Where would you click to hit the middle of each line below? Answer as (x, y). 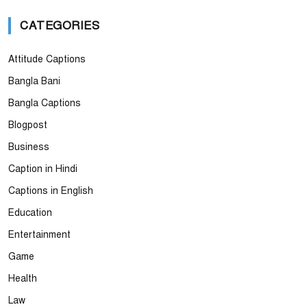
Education (30, 213)
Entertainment (39, 235)
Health (23, 279)
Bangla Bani (34, 81)
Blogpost (28, 125)
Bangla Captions (45, 103)
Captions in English (51, 191)
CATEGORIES (60, 26)
